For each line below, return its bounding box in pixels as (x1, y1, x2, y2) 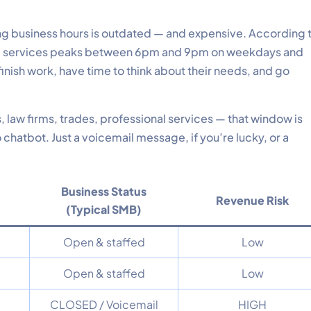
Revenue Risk (216, 192, 289, 208)
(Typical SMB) (66, 201, 142, 217)
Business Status (61, 183, 146, 199)
